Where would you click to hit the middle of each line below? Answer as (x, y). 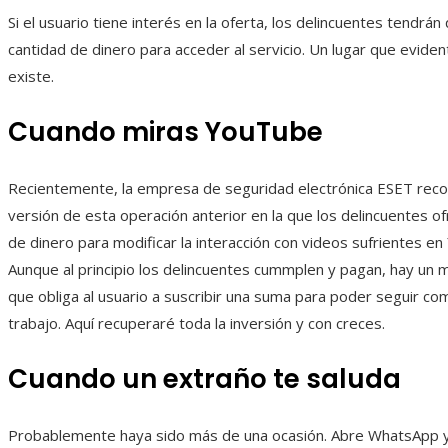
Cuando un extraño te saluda (204, 378)
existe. (31, 75)
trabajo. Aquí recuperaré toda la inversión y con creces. (196, 322)
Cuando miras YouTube (165, 131)
